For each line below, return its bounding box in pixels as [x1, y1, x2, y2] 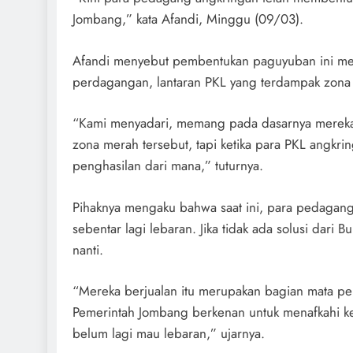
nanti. [72, 240, 103, 259]
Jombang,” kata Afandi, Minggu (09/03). [72, 9, 303, 28]
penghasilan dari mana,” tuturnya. [72, 156, 263, 175]
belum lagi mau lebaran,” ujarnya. [72, 324, 265, 343]
